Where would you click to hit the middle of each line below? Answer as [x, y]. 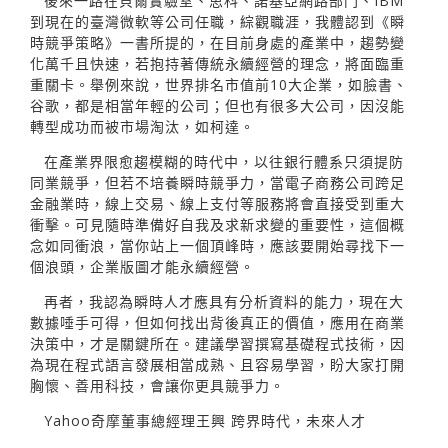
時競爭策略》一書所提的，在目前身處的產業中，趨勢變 [217, 42]
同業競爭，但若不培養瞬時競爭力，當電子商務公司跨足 [217, 182]
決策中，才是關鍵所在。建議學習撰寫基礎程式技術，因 [217, 343]
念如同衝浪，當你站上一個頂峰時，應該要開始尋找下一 [217, 245]
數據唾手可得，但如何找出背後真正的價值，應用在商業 [217, 322]
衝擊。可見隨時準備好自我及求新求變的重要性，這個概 [217, 224]
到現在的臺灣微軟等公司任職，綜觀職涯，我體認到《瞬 [217, 21]
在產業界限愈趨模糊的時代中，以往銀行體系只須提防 [224, 161]
